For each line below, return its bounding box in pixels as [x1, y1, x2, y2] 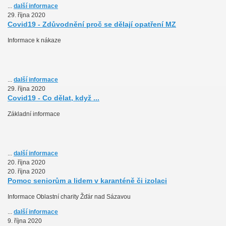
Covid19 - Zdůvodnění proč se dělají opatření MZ [8, 20, 176, 29]
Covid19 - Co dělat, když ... [8, 94, 99, 102]
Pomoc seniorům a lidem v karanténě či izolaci [8, 177, 167, 185]
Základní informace [8, 110, 60, 118]
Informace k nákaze [8, 37, 61, 44]
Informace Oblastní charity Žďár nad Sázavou [8, 193, 131, 201]
